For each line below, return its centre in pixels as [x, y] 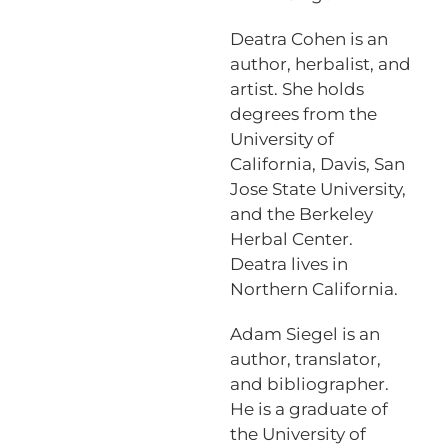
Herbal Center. [291, 238]
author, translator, [305, 358]
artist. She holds [296, 88]
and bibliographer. [309, 383]
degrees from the [303, 113]
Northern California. [313, 288]
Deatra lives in [288, 263]
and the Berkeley [301, 213]
